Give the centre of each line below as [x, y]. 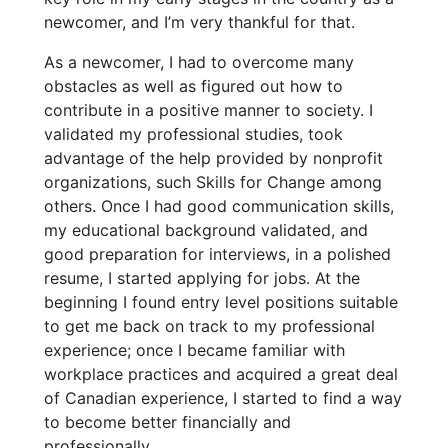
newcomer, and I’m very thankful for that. [199, 22]
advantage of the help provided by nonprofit [213, 158]
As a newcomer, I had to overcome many [199, 62]
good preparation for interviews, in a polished [217, 254]
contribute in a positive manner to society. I [208, 110]
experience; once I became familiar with [194, 350]
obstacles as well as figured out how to [193, 86]
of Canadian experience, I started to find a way [223, 398]
